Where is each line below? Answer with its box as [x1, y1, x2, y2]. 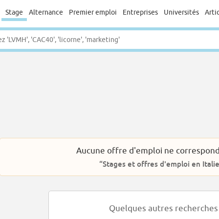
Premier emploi [69, 8, 117, 16]
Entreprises [123, 8, 158, 16]
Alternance [29, 8, 63, 16]
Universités [164, 8, 199, 16]
